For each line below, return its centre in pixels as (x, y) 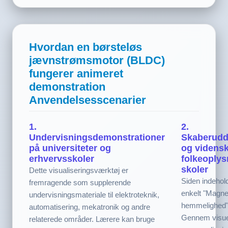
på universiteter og (70, 148)
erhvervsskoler (62, 159)
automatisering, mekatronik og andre (90, 207)
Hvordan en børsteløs (85, 47)
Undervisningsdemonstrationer (97, 137)
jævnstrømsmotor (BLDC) (97, 60)
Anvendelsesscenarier (88, 100)
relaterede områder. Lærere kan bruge (92, 219)
